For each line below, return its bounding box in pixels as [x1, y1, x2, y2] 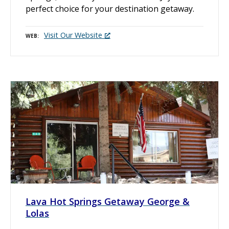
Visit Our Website [44, 30, 102, 40]
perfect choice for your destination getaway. [26, 3, 194, 15]
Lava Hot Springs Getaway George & [26, 195, 190, 208]
